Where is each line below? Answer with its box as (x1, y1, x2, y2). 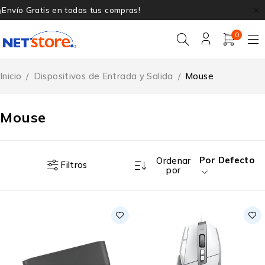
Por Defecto (199, 154, 255, 166)
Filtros (60, 159, 88, 171)
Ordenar (156, 154, 191, 166)
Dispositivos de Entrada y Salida (33, 70, 173, 82)
